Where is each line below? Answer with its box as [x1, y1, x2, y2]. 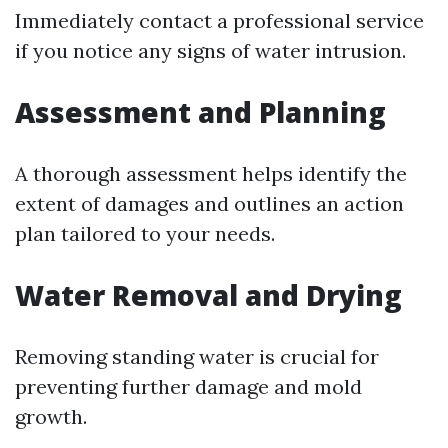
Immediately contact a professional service [15, 7, 424, 33]
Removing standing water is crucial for [15, 343, 379, 369]
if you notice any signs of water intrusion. [15, 37, 406, 63]
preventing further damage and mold [15, 373, 362, 399]
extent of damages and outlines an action [15, 190, 404, 216]
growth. [15, 403, 87, 429]
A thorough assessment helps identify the [15, 160, 407, 186]
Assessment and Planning [15, 92, 386, 131]
